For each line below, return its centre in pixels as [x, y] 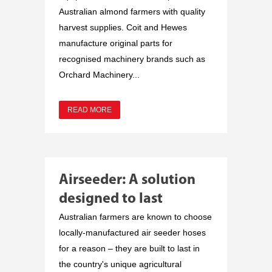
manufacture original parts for [116, 43]
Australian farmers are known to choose [135, 216]
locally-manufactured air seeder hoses [132, 232]
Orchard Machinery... [99, 74]
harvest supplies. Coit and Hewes [123, 27]
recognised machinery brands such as [132, 59]
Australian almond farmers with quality [132, 11]
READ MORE [90, 110]
